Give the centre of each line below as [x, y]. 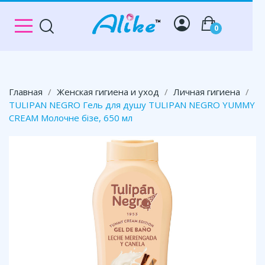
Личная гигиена [207, 92]
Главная [26, 92]
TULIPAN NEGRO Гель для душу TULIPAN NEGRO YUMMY [132, 105]
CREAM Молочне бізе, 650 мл [71, 118]
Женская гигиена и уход [108, 92]
